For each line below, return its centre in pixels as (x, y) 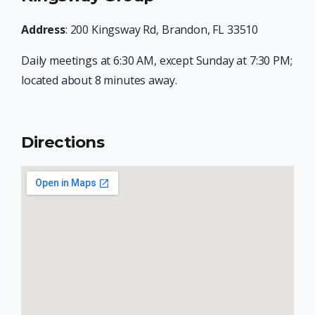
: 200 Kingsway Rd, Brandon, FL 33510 (162, 30)
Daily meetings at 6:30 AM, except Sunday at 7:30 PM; (157, 61)
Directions (63, 142)
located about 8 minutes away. (99, 81)
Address (43, 30)
